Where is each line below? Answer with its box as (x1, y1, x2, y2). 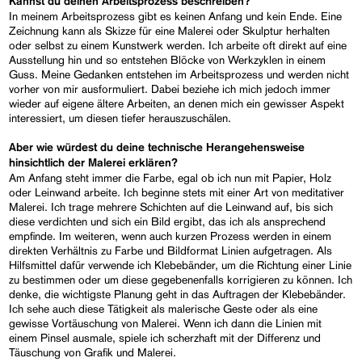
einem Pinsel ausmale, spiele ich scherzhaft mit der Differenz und (9, 330, 322, 344)
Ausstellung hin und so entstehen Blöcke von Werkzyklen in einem (9, 53, 326, 66)
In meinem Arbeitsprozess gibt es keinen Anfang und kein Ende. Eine (9, 9, 343, 23)
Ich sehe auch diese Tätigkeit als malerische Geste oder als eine (9, 301, 318, 315)
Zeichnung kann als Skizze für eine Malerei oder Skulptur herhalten (9, 23, 330, 37)
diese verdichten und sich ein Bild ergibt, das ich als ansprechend (9, 214, 326, 228)
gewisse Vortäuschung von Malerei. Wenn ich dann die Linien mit (9, 316, 322, 330)
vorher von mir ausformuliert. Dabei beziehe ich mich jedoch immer (9, 82, 331, 95)
